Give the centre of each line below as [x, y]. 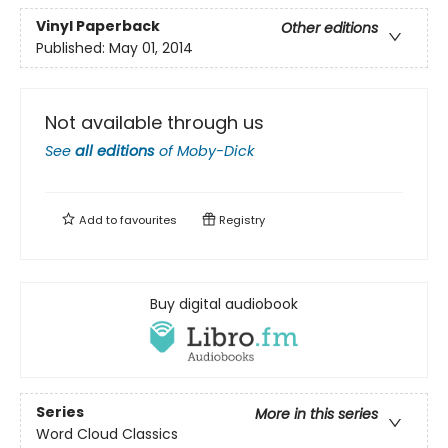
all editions [115, 151]
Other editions [329, 28]
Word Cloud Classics [107, 433]
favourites [148, 220]
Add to [98, 220]
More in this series [316, 413]
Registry [240, 220]
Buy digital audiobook [224, 304]
